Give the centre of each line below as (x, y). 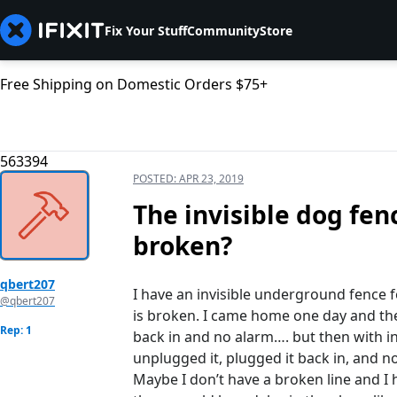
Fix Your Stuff (146, 30)
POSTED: (156, 179)
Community (223, 30)
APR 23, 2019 (211, 179)
